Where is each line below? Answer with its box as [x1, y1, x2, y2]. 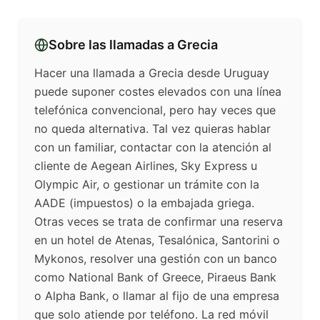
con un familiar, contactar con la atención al [34, 140, 271, 155]
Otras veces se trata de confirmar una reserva [34, 214, 283, 229]
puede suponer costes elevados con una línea [34, 84, 281, 99]
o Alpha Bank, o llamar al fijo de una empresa [34, 289, 279, 304]
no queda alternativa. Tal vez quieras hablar [34, 121, 271, 136]
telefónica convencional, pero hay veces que [34, 103, 276, 118]
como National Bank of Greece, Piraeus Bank [34, 270, 276, 285]
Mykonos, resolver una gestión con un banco [34, 251, 277, 266]
